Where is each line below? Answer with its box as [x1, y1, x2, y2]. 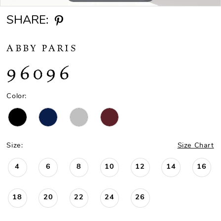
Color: [6, 92, 27, 100]
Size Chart [177, 142, 214, 150]
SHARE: [6, 14, 49, 27]
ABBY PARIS [6, 41, 77, 54]
